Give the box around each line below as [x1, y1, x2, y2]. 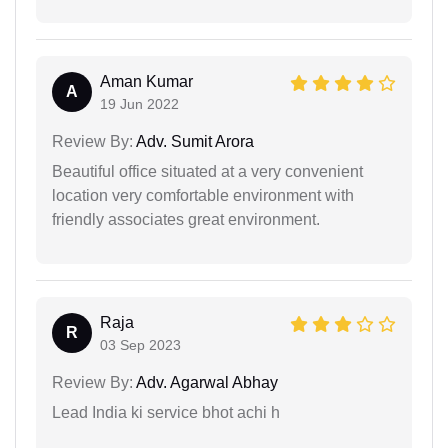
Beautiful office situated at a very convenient [52, 162, 363, 180]
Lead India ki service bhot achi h [52, 403, 280, 421]
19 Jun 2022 [100, 95, 179, 112]
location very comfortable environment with [52, 186, 354, 204]
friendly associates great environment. [52, 210, 320, 228]
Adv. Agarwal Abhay [133, 373, 278, 391]
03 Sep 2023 [100, 336, 181, 353]
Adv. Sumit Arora [133, 132, 254, 150]
